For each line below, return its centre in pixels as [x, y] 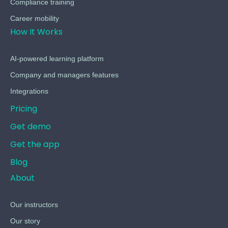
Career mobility [35, 18]
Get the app [35, 144]
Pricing [24, 108]
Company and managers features [64, 75]
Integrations [29, 91]
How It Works [36, 32]
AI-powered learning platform [57, 58]
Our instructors [34, 204]
